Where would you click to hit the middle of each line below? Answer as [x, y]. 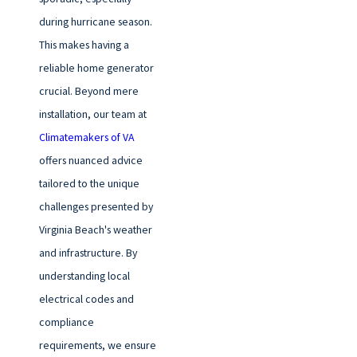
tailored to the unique [89, 183]
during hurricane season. [95, 21]
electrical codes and [86, 298]
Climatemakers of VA [86, 137]
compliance [66, 322]
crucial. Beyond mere [88, 90]
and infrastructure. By [88, 252]
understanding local [84, 275]
